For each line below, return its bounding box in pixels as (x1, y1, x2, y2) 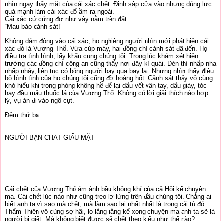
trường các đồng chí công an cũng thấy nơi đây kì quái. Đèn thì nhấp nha (5, 60, 216, 67)
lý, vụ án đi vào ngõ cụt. (5, 97, 74, 104)
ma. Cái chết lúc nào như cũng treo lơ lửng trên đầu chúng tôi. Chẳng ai (5, 193, 211, 200)
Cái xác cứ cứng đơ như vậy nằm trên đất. (5, 15, 129, 23)
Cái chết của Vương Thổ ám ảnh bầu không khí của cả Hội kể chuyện (5, 185, 206, 193)
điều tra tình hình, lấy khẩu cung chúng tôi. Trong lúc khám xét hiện (5, 52, 198, 60)
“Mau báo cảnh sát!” (5, 23, 62, 30)
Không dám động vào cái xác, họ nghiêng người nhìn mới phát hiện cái (5, 37, 209, 45)
